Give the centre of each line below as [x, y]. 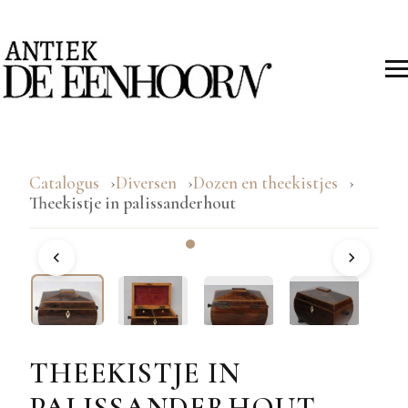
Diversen [146, 183]
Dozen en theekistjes [267, 183]
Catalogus [64, 183]
